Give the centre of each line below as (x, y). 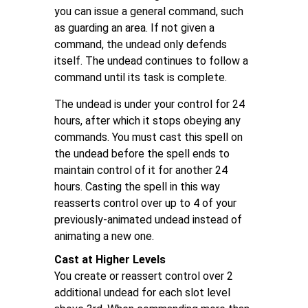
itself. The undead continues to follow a (151, 61)
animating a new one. (104, 236)
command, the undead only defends (141, 44)
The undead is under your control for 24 (150, 104)
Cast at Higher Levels (110, 260)
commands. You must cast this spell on (148, 137)
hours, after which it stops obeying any (147, 121)
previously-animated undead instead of (148, 220)
